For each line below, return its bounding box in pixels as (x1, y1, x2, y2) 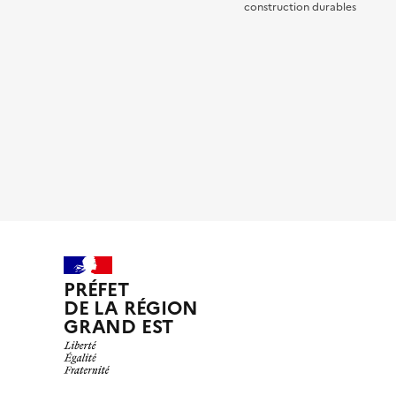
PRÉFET (64, 275, 129, 303)
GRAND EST (64, 312, 174, 340)
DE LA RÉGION (64, 293, 198, 322)
